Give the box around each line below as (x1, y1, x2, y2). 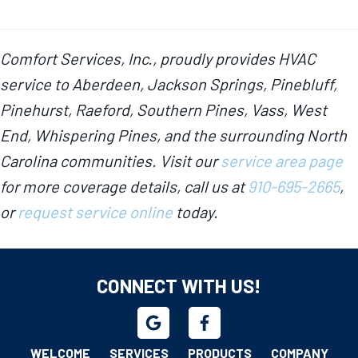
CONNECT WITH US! (97, 274, 261, 298)
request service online (18, 202, 173, 222)
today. (173, 202, 218, 222)
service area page (221, 151, 343, 171)
